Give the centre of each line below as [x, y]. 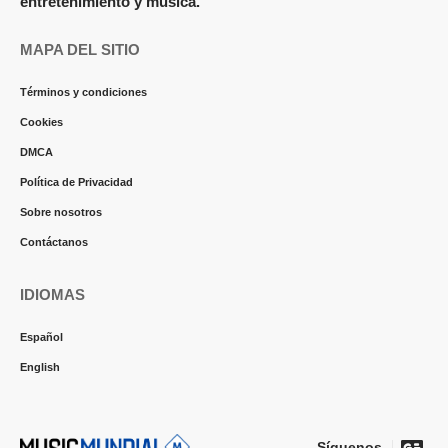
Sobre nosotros [61, 212]
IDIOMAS [52, 294]
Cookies [41, 122]
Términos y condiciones [83, 92]
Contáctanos [54, 242]
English [40, 367]
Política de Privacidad [76, 182]
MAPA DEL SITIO [80, 49]
